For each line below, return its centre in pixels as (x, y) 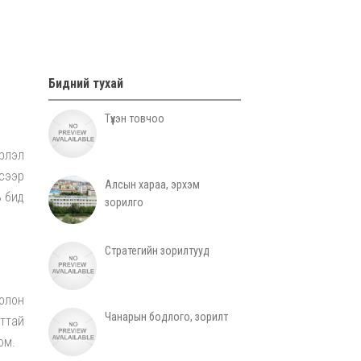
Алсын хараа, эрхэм (152, 185)
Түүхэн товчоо (134, 119)
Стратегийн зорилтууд (157, 251)
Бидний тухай (85, 84)
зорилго (124, 203)
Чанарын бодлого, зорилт (166, 317)
